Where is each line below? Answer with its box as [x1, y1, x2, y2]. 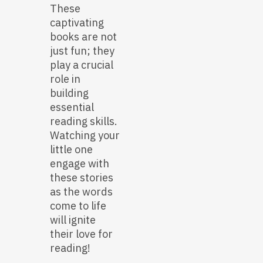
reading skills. [50, 114, 117, 129]
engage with [50, 157, 109, 171]
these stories [50, 171, 113, 185]
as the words [50, 185, 113, 199]
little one [50, 143, 93, 157]
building [50, 86, 89, 100]
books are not [50, 30, 117, 44]
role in [50, 72, 80, 86]
